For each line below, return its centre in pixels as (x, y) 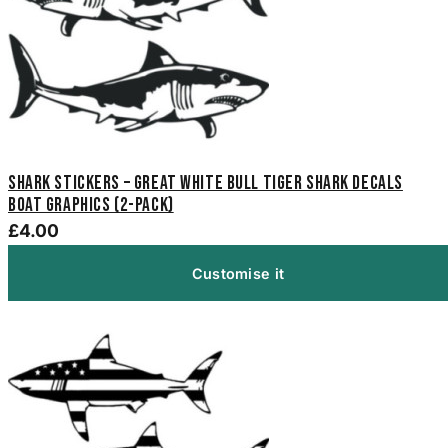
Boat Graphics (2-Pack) (91, 206)
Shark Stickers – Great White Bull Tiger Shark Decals (205, 184)
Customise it (238, 273)
